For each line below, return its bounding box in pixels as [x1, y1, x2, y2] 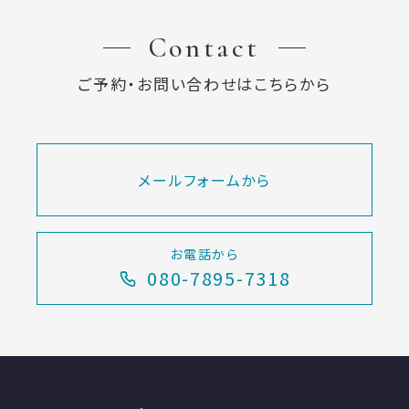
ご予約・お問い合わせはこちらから [78, 71, 331, 95]
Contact [148, 30, 261, 65]
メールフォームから [138, 168, 271, 191]
